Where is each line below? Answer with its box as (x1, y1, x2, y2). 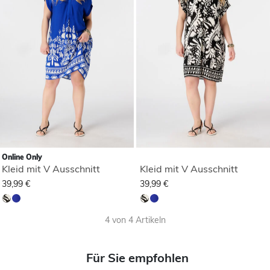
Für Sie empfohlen (86, 250, 189, 265)
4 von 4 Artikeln (104, 214, 166, 225)
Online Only (2, 152, 42, 162)
